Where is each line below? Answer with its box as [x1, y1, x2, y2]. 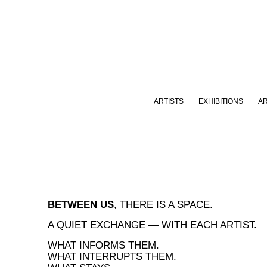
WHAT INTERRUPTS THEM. [48, 250, 176, 262]
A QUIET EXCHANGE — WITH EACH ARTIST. [48, 219, 257, 231]
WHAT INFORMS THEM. [48, 239, 159, 251]
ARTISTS [153, 97, 184, 106]
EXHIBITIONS [198, 97, 243, 106]
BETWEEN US [48, 198, 114, 210]
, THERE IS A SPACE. [114, 198, 213, 210]
